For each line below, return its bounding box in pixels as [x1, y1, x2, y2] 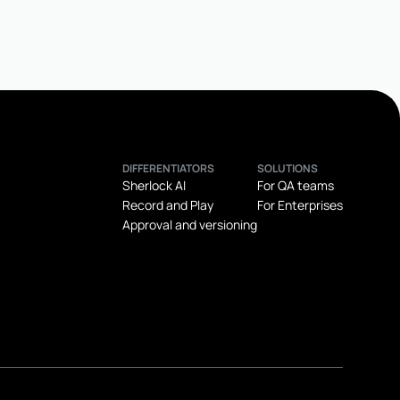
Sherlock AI [122, 177, 186, 194]
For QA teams [257, 177, 334, 194]
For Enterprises [257, 196, 343, 213]
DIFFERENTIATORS [122, 161, 214, 176]
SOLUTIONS [257, 161, 318, 176]
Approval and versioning [122, 216, 257, 233]
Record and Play [122, 196, 213, 213]
